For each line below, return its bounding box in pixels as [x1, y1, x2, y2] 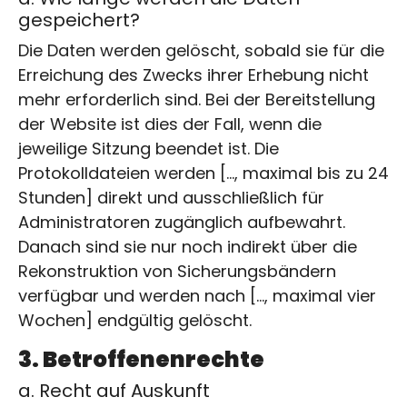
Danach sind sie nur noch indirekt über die [18, 234, 357, 258]
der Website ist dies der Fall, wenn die [18, 112, 322, 135]
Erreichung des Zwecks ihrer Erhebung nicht [18, 63, 369, 86]
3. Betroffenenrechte [18, 343, 264, 374]
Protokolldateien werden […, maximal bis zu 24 [18, 161, 389, 184]
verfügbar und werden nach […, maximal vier [18, 283, 376, 307]
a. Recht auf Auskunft [18, 377, 210, 403]
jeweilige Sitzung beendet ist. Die [18, 136, 279, 160]
